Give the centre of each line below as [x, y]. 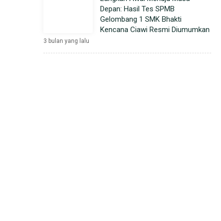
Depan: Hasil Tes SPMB [137, 9]
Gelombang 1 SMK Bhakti [141, 19]
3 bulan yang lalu [66, 41]
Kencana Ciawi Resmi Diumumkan [155, 30]
